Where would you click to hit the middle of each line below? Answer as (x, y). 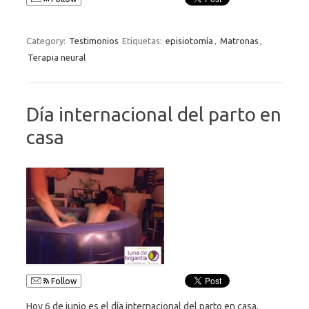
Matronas (239, 40)
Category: (47, 40)
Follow (63, 281)
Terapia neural (57, 57)
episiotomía (189, 40)
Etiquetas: (143, 40)
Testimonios (94, 40)
